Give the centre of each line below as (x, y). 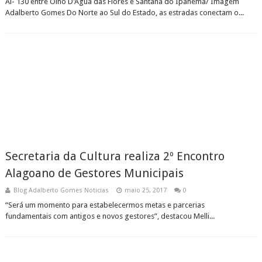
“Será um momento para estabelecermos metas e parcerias (105, 205)
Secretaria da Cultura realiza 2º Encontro (115, 156)
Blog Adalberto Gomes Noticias (61, 190)
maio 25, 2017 (145, 190)
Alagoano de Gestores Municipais (94, 173)
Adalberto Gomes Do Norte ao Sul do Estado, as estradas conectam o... (124, 13)
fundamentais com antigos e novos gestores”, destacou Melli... (110, 216)
